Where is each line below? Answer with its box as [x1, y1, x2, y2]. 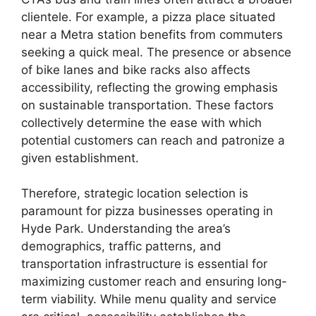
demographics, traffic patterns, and [21, 239, 221, 254]
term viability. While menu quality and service [21, 292, 276, 307]
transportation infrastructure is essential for [21, 257, 267, 272]
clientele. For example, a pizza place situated [21, 9, 276, 24]
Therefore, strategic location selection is [21, 186, 248, 201]
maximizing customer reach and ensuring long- [21, 274, 287, 289]
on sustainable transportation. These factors [21, 97, 274, 112]
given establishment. [21, 150, 139, 165]
